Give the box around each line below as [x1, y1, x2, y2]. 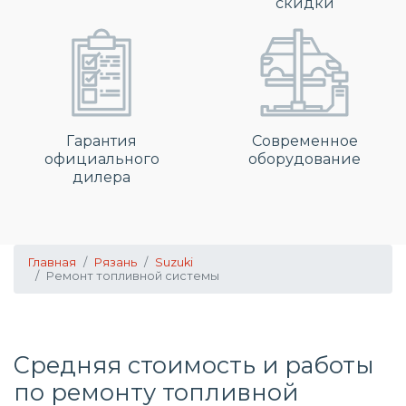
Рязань [94, 256, 137, 269]
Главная [28, 256, 76, 269]
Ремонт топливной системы [46, 269, 219, 283]
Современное [251, 132, 358, 150]
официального [43, 150, 159, 168]
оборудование [248, 150, 361, 168]
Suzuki [155, 256, 193, 269]
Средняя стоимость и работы [14, 351, 374, 379]
